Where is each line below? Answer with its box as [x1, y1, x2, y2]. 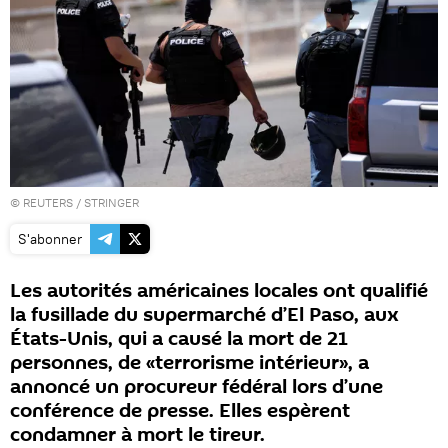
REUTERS [23, 194, 73, 210]
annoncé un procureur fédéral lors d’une [10, 372, 383, 401]
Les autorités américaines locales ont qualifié [10, 276, 428, 305]
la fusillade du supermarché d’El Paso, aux [10, 300, 399, 329]
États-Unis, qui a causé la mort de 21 [10, 324, 348, 353]
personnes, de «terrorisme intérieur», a [10, 348, 369, 377]
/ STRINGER [73, 194, 139, 210]
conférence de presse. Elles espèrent [10, 396, 350, 425]
